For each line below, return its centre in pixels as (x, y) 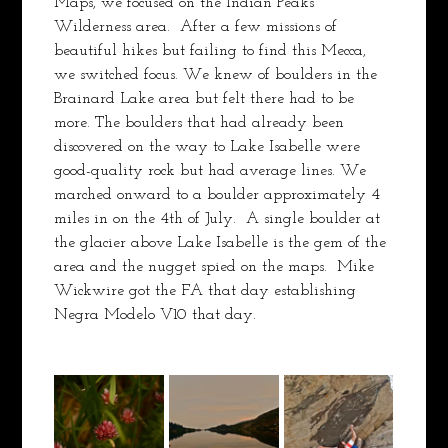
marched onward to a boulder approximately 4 (220, 194)
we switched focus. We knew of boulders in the (218, 74)
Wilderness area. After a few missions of (198, 26)
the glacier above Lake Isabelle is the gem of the (223, 242)
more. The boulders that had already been (202, 122)
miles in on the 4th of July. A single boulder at (220, 218)
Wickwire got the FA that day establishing (208, 290)
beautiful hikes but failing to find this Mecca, (213, 50)
